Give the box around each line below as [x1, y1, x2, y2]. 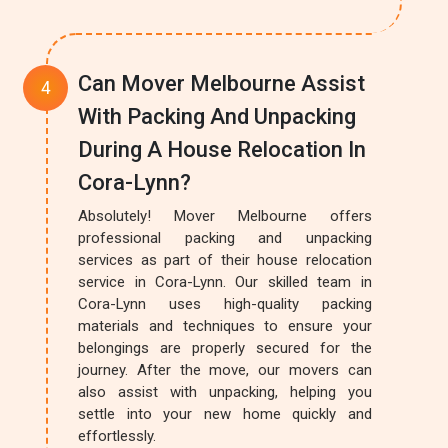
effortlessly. [78, 427, 157, 445]
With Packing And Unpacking [78, 104, 357, 129]
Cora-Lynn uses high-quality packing [78, 295, 372, 313]
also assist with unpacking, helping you [78, 383, 372, 401]
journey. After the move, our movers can [78, 361, 372, 379]
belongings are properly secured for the [78, 339, 372, 357]
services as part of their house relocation [78, 251, 372, 269]
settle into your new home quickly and [78, 405, 372, 423]
